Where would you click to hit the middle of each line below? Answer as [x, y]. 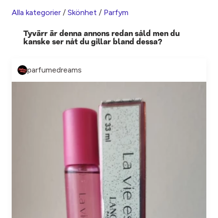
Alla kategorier [36, 12]
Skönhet [82, 12]
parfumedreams [54, 70]
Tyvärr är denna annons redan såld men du [101, 34]
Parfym [116, 12]
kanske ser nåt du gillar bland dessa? [93, 42]
